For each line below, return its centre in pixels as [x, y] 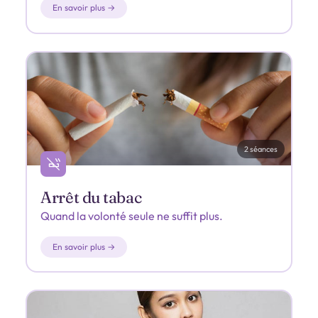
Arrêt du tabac [91, 197]
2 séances [261, 149]
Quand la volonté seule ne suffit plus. [132, 215]
